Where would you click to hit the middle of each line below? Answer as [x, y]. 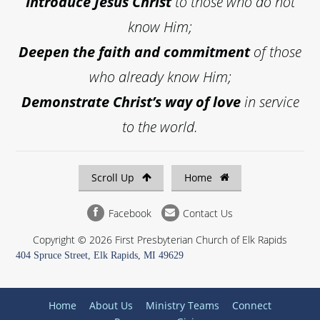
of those [276, 51]
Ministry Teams [182, 305]
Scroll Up [114, 177]
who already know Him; [160, 76]
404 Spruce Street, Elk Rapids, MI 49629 [100, 256]
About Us [111, 305]
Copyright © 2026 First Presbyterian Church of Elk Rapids [160, 240]
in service [270, 101]
